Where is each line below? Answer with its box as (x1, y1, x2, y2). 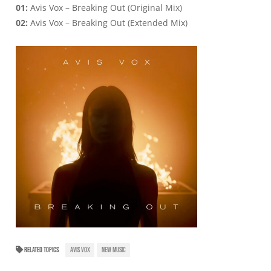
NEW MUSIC (101, 246, 126, 255)
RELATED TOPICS (23, 246, 59, 255)
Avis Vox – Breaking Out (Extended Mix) (28, 16, 188, 28)
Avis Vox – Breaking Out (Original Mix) (28, 1, 182, 13)
